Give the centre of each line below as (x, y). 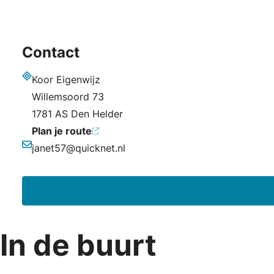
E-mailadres (49, 157)
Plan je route (62, 131)
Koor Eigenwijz (66, 80)
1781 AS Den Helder (77, 114)
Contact (51, 52)
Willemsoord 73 (68, 97)
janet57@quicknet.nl (79, 148)
